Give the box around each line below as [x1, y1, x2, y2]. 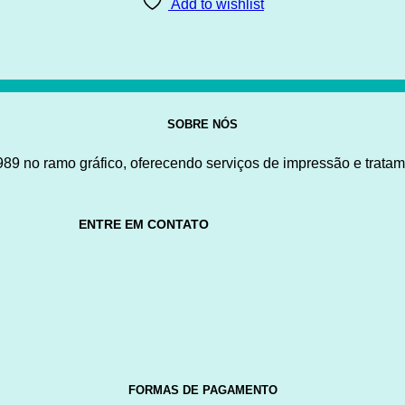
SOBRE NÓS [167, 118, 238, 132]
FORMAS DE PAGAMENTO [127, 383, 278, 398]
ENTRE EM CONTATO [79, 216, 209, 231]
